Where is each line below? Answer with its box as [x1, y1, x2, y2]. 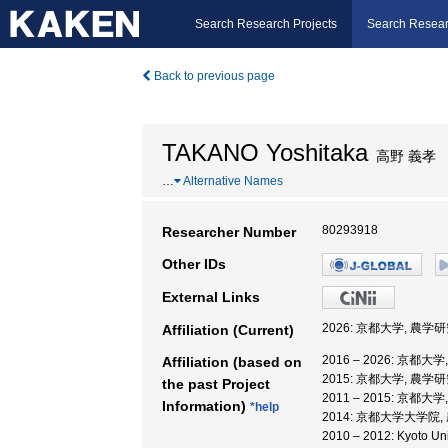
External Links [162, 289, 260, 305]
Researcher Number [162, 224, 296, 240]
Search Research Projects [195, 17, 337, 31]
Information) [162, 398, 250, 414]
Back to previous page [151, 69, 275, 83]
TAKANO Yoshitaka [162, 139, 368, 166]
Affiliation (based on [162, 354, 302, 370]
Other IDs [162, 256, 226, 272]
